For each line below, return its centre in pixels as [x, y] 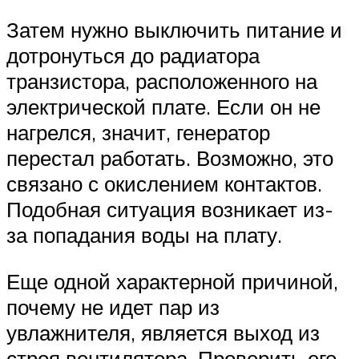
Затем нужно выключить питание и [174, 30]
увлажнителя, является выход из [163, 332]
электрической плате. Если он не [163, 107]
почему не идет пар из [113, 307]
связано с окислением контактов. [164, 184]
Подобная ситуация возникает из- [170, 210]
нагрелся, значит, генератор [138, 133]
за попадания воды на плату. [144, 235]
